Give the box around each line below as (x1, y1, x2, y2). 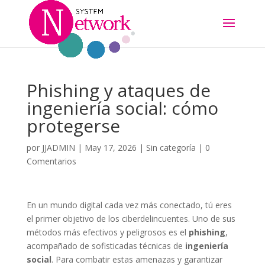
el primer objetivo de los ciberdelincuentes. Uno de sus (26, 213, 235, 224)
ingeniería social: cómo (26, 96, 218, 120)
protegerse (26, 114, 120, 138)
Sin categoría (146, 142, 196, 153)
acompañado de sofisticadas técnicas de (26, 240, 185, 251)
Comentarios (26, 156, 76, 167)
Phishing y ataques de (26, 78, 211, 102)
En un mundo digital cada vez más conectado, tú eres (26, 199, 232, 211)
